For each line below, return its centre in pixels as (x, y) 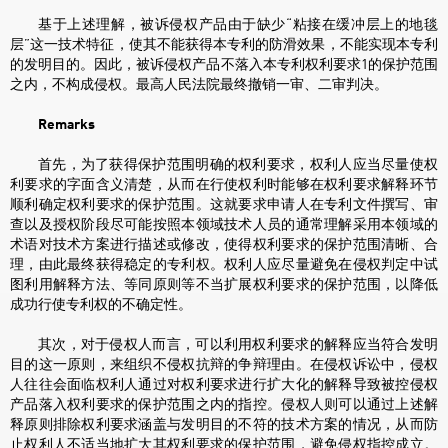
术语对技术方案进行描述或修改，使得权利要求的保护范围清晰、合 (224, 244)
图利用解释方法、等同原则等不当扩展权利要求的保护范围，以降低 (224, 284)
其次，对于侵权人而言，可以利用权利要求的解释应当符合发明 (238, 344)
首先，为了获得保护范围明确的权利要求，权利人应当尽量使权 (238, 164)
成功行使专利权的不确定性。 (101, 304)
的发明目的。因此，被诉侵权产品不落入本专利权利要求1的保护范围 (224, 64)
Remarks (66, 124)
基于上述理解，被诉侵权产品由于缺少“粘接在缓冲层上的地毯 (238, 24)
